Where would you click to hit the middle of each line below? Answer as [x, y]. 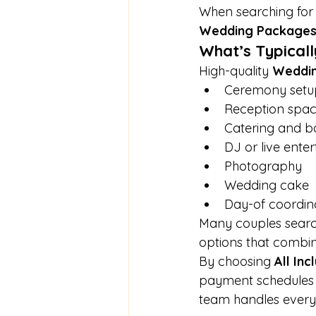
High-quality [236, 71]
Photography [263, 166]
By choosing [237, 262]
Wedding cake [267, 186]
